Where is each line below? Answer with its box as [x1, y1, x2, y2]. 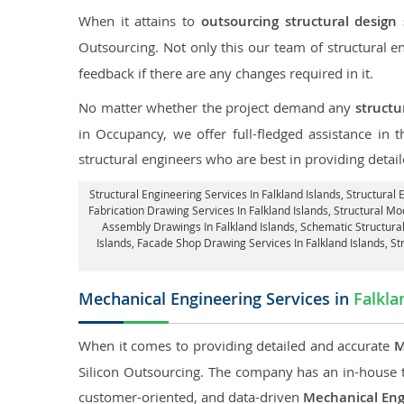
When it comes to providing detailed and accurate [78, 336, 394, 354]
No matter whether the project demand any [78, 98, 355, 116]
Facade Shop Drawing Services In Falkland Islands [137, 235, 385, 250]
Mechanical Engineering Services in [78, 288, 353, 309]
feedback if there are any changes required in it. [78, 64, 373, 82]
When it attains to [78, 12, 201, 30]
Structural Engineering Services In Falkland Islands [89, 187, 341, 201]
